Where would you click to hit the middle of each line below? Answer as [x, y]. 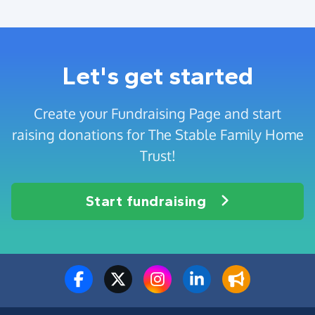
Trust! [157, 155]
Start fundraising [146, 201]
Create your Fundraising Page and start [157, 113]
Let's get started [157, 76]
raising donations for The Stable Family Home [157, 134]
